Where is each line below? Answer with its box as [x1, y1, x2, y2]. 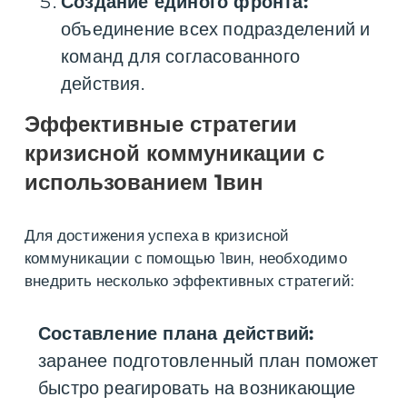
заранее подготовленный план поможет [38, 350, 378, 372]
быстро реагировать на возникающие [38, 377, 356, 400]
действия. [61, 73, 144, 95]
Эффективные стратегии [25, 111, 297, 138]
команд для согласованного [61, 45, 300, 68]
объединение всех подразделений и [61, 18, 371, 41]
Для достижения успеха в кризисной [25, 226, 290, 245]
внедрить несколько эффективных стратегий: [25, 272, 355, 291]
